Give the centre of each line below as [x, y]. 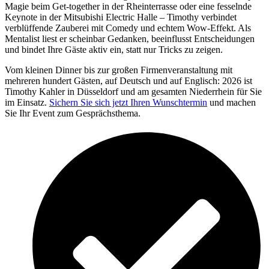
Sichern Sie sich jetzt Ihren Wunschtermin [128, 103]
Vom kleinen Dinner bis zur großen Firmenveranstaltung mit [119, 70]
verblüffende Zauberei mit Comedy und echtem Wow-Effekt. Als [128, 28]
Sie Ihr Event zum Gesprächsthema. [73, 113]
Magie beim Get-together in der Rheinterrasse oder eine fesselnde [128, 7]
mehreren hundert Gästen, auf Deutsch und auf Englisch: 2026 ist [128, 81]
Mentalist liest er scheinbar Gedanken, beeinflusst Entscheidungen [130, 39]
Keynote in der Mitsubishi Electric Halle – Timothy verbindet [121, 17]
